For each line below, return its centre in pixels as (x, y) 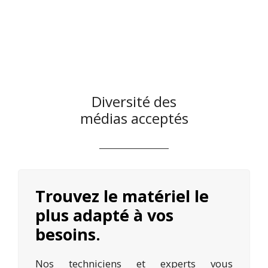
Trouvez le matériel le (122, 196)
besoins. (68, 234)
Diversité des (134, 102)
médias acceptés (134, 118)
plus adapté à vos (104, 215)
